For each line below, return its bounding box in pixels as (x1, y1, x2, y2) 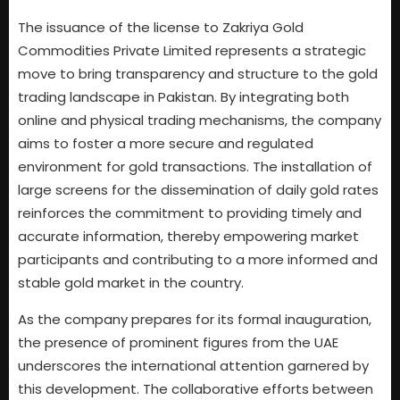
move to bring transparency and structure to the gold (18, 64, 378, 84)
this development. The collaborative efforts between (18, 379, 373, 398)
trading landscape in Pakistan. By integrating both (18, 87, 349, 107)
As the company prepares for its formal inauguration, (18, 309, 371, 329)
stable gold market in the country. (18, 273, 244, 293)
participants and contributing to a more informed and (18, 250, 378, 270)
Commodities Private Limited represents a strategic (18, 41, 366, 61)
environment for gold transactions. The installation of (18, 157, 372, 177)
